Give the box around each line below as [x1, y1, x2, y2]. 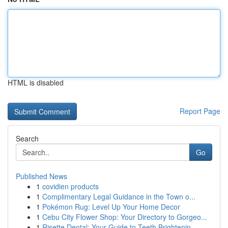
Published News [16, 171, 67, 181]
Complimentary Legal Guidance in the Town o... [42, 191, 195, 202]
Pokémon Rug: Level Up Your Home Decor [42, 202, 180, 212]
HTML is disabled [8, 77, 64, 88]
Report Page [180, 106, 220, 116]
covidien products [42, 181, 99, 191]
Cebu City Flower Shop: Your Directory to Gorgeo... [42, 212, 207, 222]
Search [16, 133, 39, 144]
